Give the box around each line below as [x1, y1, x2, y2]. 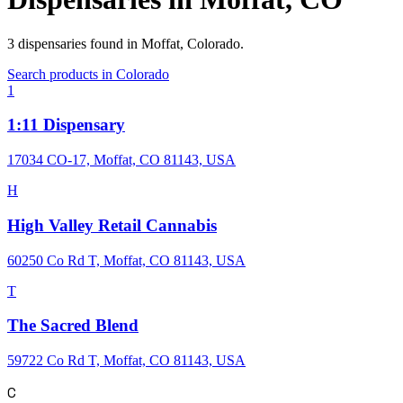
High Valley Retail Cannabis [7, 215, 217, 235]
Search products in [7, 66, 116, 82]
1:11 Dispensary [7, 115, 125, 135]
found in [90, 35, 141, 51]
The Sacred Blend [7, 316, 139, 336]
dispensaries [18, 35, 86, 51]
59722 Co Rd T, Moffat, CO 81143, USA [7, 353, 246, 369]
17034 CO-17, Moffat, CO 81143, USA [7, 152, 236, 168]
